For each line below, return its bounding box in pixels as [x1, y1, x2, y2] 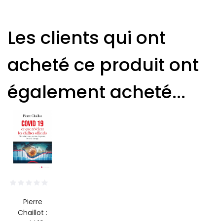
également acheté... [7, 79, 185, 105]
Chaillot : [18, 207, 47, 218]
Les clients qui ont [7, 25, 166, 50]
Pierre [23, 196, 42, 207]
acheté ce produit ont [7, 52, 199, 77]
